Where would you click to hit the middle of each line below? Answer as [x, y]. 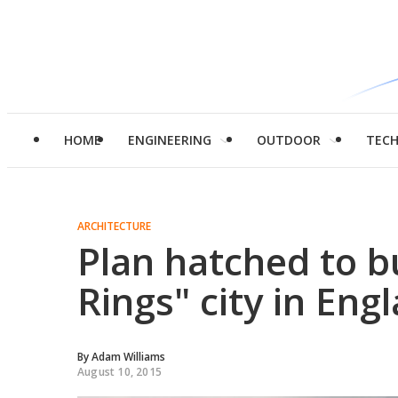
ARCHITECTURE [114, 226]
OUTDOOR [289, 140]
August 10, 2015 [119, 372]
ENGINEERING [170, 140]
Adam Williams [128, 357]
